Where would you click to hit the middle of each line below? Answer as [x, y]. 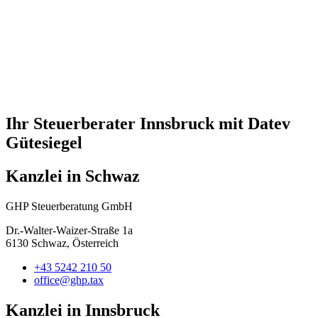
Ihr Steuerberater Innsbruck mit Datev [148, 123]
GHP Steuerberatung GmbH [69, 206]
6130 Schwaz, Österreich [62, 243]
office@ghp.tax [69, 280]
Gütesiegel [44, 142]
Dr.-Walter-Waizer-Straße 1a [69, 230]
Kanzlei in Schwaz [73, 176]
